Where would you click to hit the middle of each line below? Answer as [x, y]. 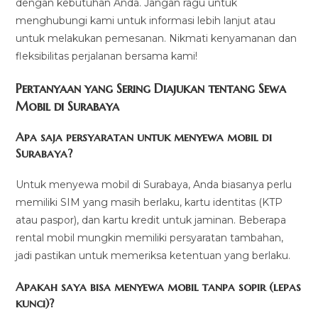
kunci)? [35, 303]
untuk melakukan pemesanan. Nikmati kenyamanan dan [157, 38]
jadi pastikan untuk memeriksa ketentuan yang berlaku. [153, 255]
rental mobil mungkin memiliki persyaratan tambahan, [150, 237]
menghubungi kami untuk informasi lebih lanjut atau [146, 20]
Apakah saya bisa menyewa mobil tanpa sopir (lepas [159, 286]
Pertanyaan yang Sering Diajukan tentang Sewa [151, 88]
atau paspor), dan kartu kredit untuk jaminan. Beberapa [151, 220]
